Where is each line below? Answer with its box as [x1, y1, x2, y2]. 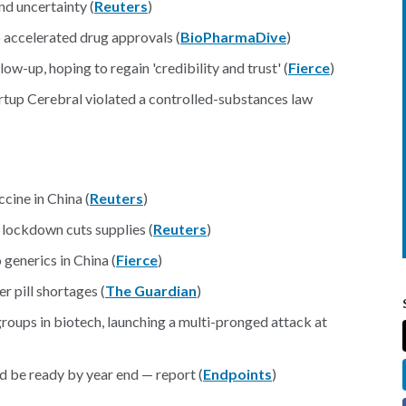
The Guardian [105, 282, 197, 299]
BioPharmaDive [180, 28, 286, 45]
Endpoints [203, 365, 272, 382]
